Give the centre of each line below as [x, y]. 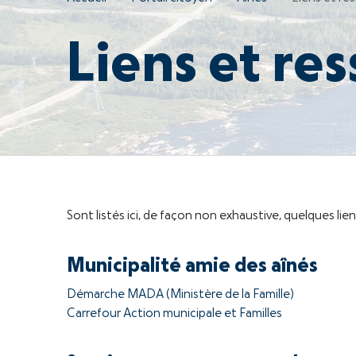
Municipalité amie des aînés [192, 267]
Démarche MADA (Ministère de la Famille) [180, 295]
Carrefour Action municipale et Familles [174, 314]
